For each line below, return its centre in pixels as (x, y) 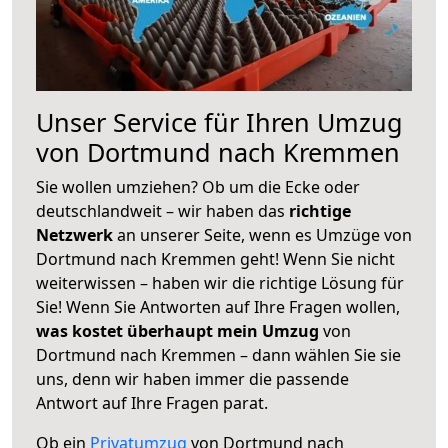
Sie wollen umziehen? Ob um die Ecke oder (198, 186)
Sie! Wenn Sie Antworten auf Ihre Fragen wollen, (218, 306)
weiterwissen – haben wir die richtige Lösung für (220, 282)
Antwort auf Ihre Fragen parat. (152, 402)
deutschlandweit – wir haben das (162, 210)
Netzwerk (76, 234)
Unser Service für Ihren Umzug (219, 121)
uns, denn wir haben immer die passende (192, 378)
